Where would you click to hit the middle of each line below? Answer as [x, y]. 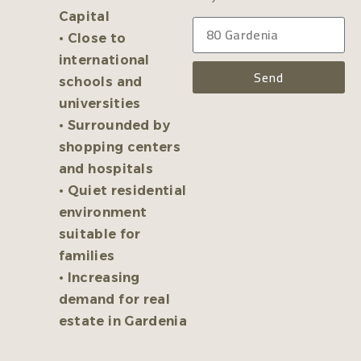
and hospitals [106, 169]
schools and [100, 82]
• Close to [92, 39]
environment [103, 213]
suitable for [100, 234]
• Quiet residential [122, 191]
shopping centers [119, 147]
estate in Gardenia [122, 322]
